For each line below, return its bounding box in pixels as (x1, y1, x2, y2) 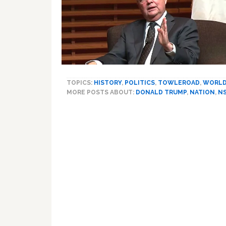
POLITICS (125, 79, 155, 86)
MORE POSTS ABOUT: (67, 88, 136, 96)
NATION (190, 88, 215, 96)
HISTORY (94, 79, 122, 86)
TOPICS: (67, 79, 94, 86)
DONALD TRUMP (136, 88, 187, 96)
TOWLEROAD (158, 79, 200, 86)
